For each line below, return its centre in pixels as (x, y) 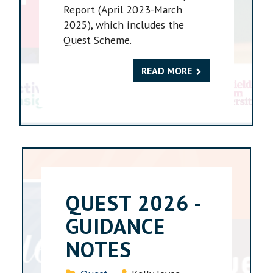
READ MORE (166, 70)
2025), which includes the (124, 24)
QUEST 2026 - (133, 203)
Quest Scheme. (98, 40)
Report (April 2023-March (123, 9)
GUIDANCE (116, 226)
